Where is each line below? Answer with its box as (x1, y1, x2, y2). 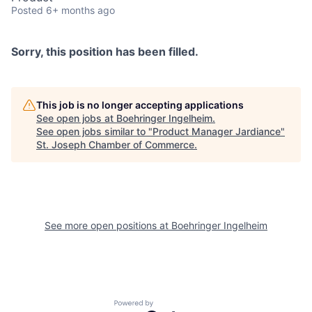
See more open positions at (45, 219, 171, 232)
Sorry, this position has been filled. (11, 45, 198, 59)
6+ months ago (46, 4, 115, 17)
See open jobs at (36, 112, 116, 125)
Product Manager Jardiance (153, 125, 281, 138)
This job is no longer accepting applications (36, 99, 244, 111)
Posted (11, 4, 43, 17)
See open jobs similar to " (36, 125, 153, 138)
